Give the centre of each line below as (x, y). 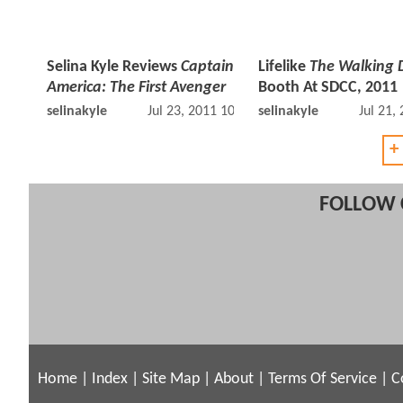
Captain (207, 67)
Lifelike (284, 67)
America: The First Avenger (136, 88)
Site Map (171, 379)
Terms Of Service (322, 379)
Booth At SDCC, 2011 (328, 88)
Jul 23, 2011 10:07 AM (212, 112)
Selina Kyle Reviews (114, 67)
